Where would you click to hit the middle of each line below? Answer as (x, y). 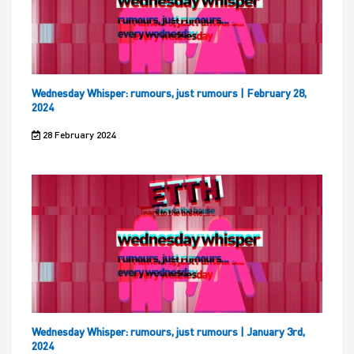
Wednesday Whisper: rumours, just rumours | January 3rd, (168, 332)
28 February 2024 (77, 135)
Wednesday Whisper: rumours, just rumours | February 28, (169, 93)
